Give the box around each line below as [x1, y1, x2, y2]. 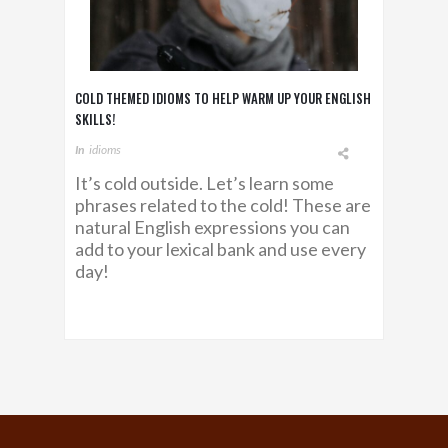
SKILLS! [75, 108, 115, 129]
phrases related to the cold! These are [75, 193, 371, 216]
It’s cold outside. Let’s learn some [75, 171, 334, 194]
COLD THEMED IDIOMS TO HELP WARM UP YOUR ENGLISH [75, 87, 371, 108]
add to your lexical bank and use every [75, 237, 366, 260]
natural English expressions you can [75, 215, 350, 238]
